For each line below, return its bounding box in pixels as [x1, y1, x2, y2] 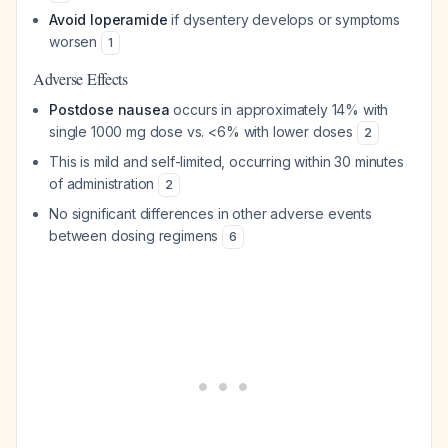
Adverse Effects [33, 68, 128, 89]
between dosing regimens [49, 227, 223, 244]
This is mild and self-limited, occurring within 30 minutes [49, 153, 404, 170]
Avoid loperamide [49, 11, 168, 28]
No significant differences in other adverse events [49, 205, 372, 222]
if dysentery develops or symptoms [167, 11, 401, 28]
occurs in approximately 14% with [169, 101, 389, 118]
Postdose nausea [49, 101, 170, 118]
